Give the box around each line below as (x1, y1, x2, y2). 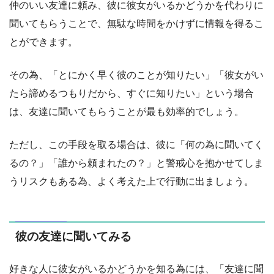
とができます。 (9, 36, 78, 47)
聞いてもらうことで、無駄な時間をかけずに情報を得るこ (9, 18, 264, 29)
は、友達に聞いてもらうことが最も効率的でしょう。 (9, 106, 244, 117)
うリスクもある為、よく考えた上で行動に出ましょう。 (9, 176, 254, 187)
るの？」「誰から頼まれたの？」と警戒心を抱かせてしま (9, 157, 264, 168)
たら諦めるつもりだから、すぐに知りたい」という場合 (9, 87, 254, 98)
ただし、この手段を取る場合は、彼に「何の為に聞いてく (9, 139, 264, 150)
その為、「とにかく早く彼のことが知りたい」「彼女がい (9, 69, 264, 80)
